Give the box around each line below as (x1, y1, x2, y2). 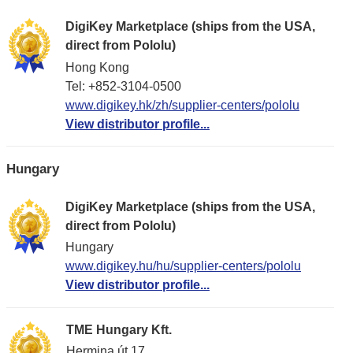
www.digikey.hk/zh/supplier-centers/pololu (65, 98, 299, 112)
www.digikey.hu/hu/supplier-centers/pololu (65, 259, 301, 273)
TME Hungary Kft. (66, 322, 172, 336)
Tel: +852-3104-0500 (65, 79, 181, 93)
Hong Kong (65, 60, 129, 74)
